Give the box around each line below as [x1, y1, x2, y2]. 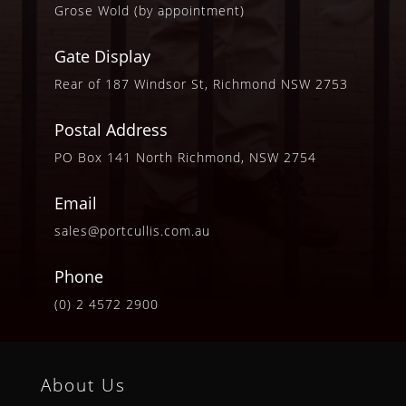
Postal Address [53, 119, 168, 141]
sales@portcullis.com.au [53, 222, 210, 240]
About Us [40, 373, 126, 398]
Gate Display [53, 45, 150, 68]
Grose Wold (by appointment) [53, 2, 245, 20]
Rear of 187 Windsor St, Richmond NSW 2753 [53, 75, 348, 93]
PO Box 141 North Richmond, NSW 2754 [53, 149, 316, 167]
